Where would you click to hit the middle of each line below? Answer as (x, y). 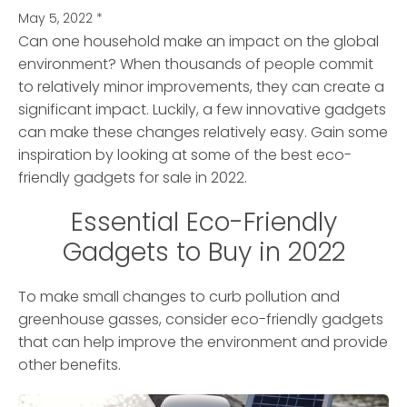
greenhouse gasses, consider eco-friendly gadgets (201, 320)
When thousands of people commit (245, 65)
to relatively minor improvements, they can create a (201, 87)
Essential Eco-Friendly (203, 223)
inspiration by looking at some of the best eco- (185, 155)
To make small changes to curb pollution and (179, 297)
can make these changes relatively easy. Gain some (203, 133)
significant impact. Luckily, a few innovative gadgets (202, 110)
